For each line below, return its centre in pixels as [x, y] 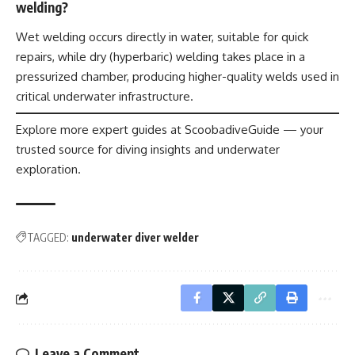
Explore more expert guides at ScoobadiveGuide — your [170, 130]
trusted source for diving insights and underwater [148, 150]
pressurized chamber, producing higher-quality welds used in [177, 77]
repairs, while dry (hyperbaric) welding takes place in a [160, 57]
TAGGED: [48, 238]
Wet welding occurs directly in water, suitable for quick [162, 37]
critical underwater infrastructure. [105, 97]
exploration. [48, 170]
